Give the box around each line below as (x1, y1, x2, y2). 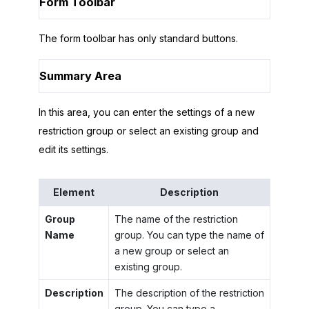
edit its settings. (39, 143, 108, 155)
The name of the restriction (114, 212, 238, 225)
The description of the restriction (114, 286, 264, 299)
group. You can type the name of (114, 228, 264, 241)
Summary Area (39, 68, 121, 83)
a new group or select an (114, 244, 229, 257)
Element (53, 186, 94, 198)
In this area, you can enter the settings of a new (39, 106, 255, 118)
